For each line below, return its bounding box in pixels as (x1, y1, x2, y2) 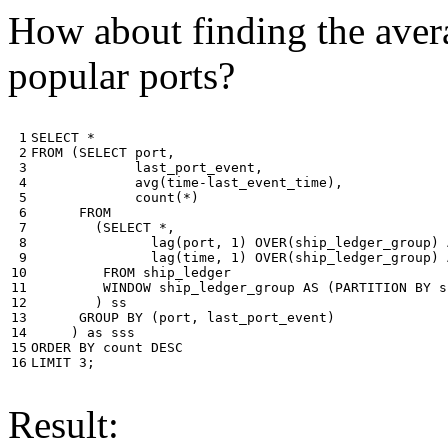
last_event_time (207, 175, 327, 191)
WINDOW (103, 280, 151, 296)
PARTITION (335, 280, 407, 296)
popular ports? (8, 54, 235, 98)
